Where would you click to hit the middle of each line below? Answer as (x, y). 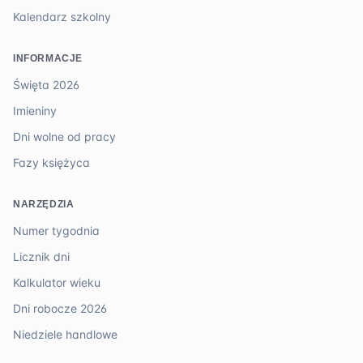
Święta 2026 (46, 85)
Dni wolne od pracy (64, 137)
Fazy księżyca (51, 162)
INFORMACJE (48, 58)
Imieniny (35, 111)
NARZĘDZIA (44, 204)
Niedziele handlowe (65, 334)
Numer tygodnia (56, 231)
